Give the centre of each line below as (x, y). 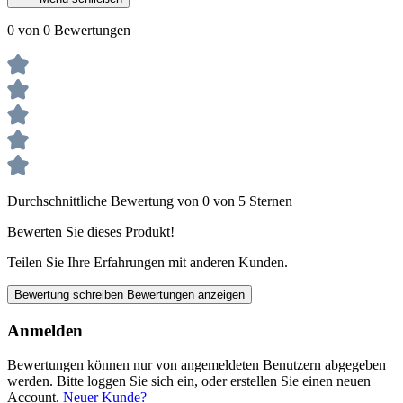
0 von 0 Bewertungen (69, 30)
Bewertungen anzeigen (186, 294)
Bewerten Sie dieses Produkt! (91, 231)
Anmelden (45, 330)
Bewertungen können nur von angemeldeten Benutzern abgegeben (197, 365)
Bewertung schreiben (71, 294)
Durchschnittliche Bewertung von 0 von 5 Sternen (150, 201)
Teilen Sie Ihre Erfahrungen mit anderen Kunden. (148, 262)
